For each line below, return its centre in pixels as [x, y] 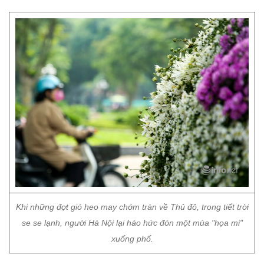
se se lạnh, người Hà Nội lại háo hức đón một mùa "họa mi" [132, 223]
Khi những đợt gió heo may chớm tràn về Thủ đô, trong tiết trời [132, 207]
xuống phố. [132, 239]
